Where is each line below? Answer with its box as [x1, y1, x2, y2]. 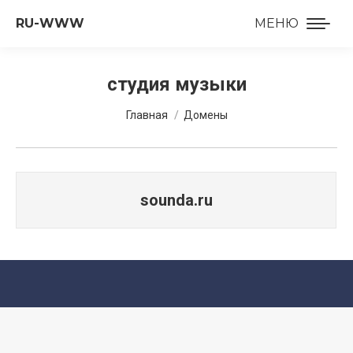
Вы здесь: [125, 100, 184, 115]
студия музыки [106, 73, 247, 95]
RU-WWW [16, 16, 84, 31]
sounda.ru [139, 191, 213, 210]
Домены [183, 109, 228, 121]
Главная [125, 109, 168, 121]
